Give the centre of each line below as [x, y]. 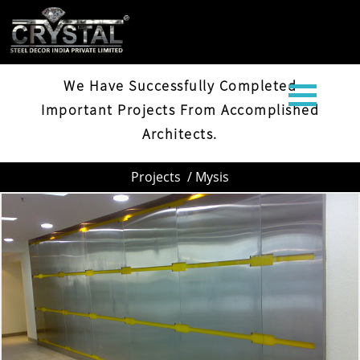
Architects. [180, 134]
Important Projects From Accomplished [180, 110]
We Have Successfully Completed [180, 86]
